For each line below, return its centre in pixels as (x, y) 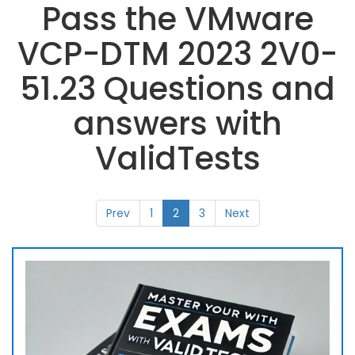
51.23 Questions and (177, 89)
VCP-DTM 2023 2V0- (177, 54)
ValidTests (177, 158)
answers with (177, 124)
